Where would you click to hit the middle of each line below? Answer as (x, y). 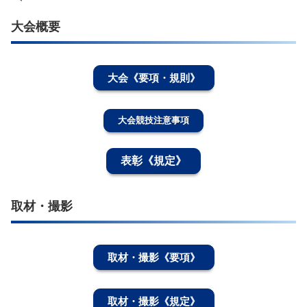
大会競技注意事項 (153, 120)
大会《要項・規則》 (153, 78)
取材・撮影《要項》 (153, 257)
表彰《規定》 (153, 161)
